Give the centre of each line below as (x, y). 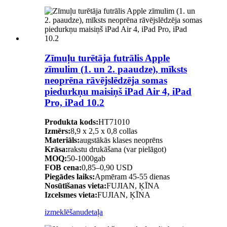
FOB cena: (63, 168)
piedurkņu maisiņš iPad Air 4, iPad (118, 91)
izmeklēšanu (64, 212)
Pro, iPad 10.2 (74, 102)
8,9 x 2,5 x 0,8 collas (104, 131)
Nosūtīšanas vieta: (75, 186)
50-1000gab (86, 159)
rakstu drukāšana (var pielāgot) (117, 149)
